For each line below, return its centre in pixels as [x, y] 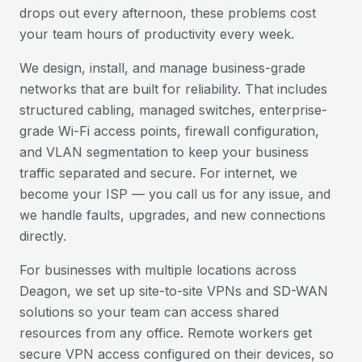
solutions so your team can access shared [149, 312]
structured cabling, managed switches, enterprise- [173, 110]
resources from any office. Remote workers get [166, 333]
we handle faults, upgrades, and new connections [173, 215]
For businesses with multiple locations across [158, 270]
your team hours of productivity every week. [157, 34]
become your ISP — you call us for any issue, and [175, 194]
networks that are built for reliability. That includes [173, 89]
